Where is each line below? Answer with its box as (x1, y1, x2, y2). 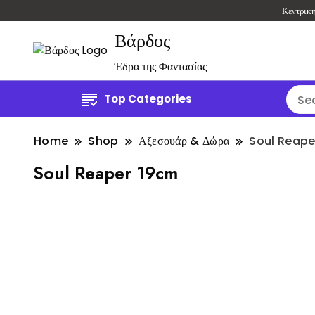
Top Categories (103, 91, 192, 107)
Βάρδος (115, 27, 170, 55)
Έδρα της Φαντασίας (115, 58, 207, 75)
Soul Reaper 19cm (33, 160, 178, 186)
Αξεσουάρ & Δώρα (138, 133, 230, 150)
